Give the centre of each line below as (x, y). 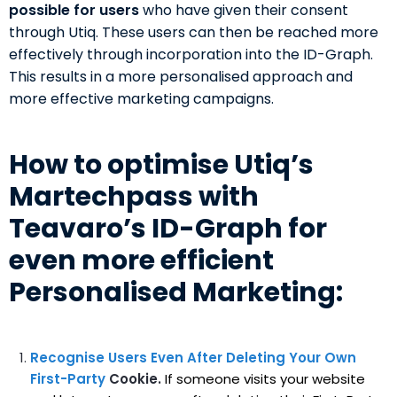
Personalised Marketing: (176, 292)
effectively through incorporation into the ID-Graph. (191, 54)
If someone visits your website (265, 378)
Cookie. (135, 378)
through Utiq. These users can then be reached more (194, 32)
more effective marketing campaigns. (141, 98)
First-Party (68, 378)
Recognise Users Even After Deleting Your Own (193, 357)
